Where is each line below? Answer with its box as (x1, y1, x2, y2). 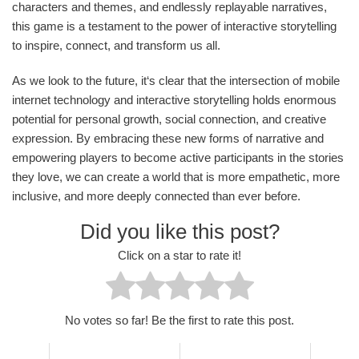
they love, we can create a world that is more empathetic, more (12, 169, 340, 184)
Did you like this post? (79, 219, 280, 244)
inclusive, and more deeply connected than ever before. (12, 188, 301, 203)
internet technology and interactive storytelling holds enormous (12, 92, 337, 107)
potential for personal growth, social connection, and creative (12, 111, 326, 126)
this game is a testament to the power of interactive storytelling (12, 18, 337, 33)
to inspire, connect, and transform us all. (12, 38, 220, 52)
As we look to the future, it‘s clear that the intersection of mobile (12, 73, 340, 87)
